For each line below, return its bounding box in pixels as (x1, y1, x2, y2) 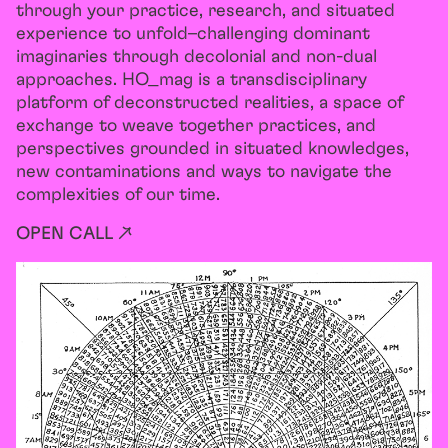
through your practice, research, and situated (16, 2, 395, 21)
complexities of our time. (16, 186, 220, 205)
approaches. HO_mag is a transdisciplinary (16, 71, 367, 90)
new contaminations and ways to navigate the (16, 163, 392, 182)
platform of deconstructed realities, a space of (16, 94, 403, 113)
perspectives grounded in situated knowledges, (16, 140, 409, 159)
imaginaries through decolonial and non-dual (16, 48, 377, 67)
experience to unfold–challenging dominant (16, 25, 370, 44)
